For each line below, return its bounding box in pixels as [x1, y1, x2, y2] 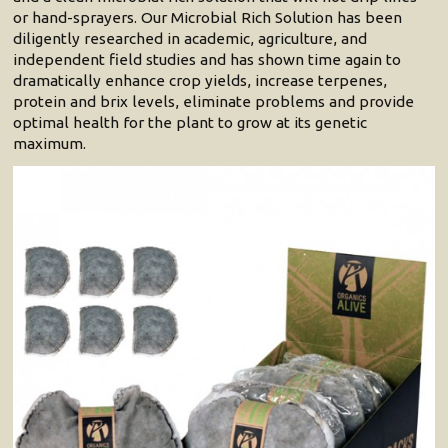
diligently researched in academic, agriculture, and [13, 29, 368, 47]
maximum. [13, 134, 87, 152]
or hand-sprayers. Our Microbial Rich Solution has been [13, 8, 403, 26]
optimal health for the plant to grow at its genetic [13, 113, 368, 131]
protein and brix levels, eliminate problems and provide [13, 92, 415, 110]
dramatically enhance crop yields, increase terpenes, [13, 71, 388, 89]
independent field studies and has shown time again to [13, 50, 402, 68]
